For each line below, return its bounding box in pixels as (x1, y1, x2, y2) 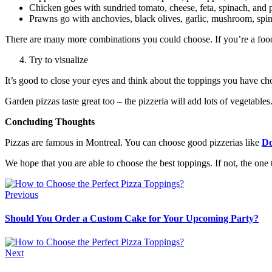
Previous (5, 189, 38, 200)
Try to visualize (29, 54, 88, 65)
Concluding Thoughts (5, 116, 95, 127)
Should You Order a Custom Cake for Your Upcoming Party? (5, 213, 259, 224)
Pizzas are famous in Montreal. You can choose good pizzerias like (5, 137, 262, 148)
